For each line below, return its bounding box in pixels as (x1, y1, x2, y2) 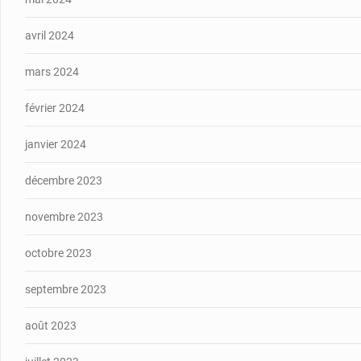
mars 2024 (25, 64, 79, 78)
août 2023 (25, 318, 77, 332)
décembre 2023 (25, 173, 102, 187)
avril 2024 (25, 28, 74, 42)
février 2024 (25, 101, 85, 114)
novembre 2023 (25, 210, 103, 223)
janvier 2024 (25, 137, 86, 151)
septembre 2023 (25, 282, 106, 296)
